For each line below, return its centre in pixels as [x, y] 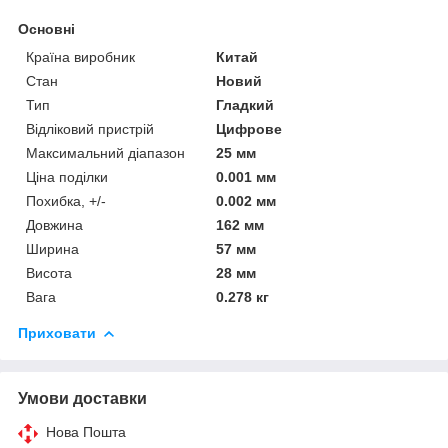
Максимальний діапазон [105, 152]
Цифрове [249, 128]
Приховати [57, 332]
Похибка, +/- [66, 200]
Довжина [54, 224]
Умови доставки [82, 398]
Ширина [52, 248]
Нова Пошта [86, 431]
